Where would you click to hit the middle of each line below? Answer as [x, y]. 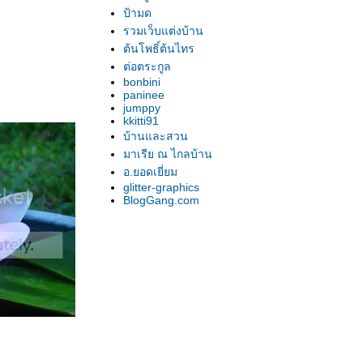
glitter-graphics [161, 187]
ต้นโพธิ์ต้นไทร [159, 49]
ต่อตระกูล [147, 66]
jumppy [142, 108]
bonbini [142, 82]
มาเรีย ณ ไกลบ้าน [168, 154]
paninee [144, 95]
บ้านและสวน [156, 136]
